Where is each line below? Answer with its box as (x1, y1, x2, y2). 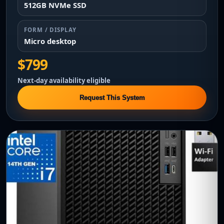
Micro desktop (24, 36, 76, 46)
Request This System (79, 93, 145, 101)
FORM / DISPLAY (24, 26, 76, 33)
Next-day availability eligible (17, 76, 110, 85)
